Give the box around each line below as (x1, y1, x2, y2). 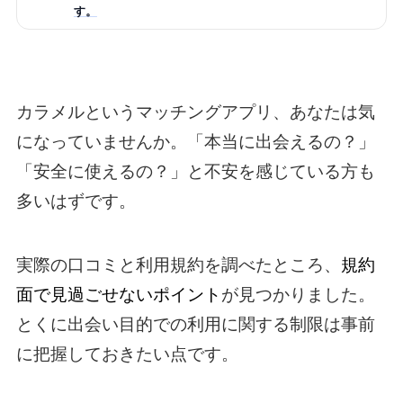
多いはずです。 (15, 192, 136, 211)
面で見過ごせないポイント (15, 284, 221, 304)
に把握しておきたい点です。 (15, 344, 238, 363)
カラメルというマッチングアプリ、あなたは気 (15, 103, 375, 122)
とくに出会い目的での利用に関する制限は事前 (15, 314, 375, 334)
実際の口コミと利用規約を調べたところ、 (15, 255, 341, 274)
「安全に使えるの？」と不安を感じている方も (15, 162, 375, 182)
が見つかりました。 (220, 284, 375, 304)
